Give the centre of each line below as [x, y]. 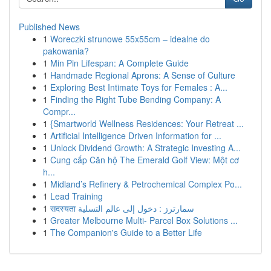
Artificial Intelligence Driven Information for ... [136, 135]
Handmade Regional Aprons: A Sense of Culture [143, 75]
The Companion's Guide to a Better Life [126, 232]
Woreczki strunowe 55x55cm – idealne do [130, 39]
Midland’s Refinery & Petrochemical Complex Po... [146, 184]
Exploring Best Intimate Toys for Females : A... [139, 87]
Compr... [59, 111]
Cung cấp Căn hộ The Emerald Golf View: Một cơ [145, 160]
